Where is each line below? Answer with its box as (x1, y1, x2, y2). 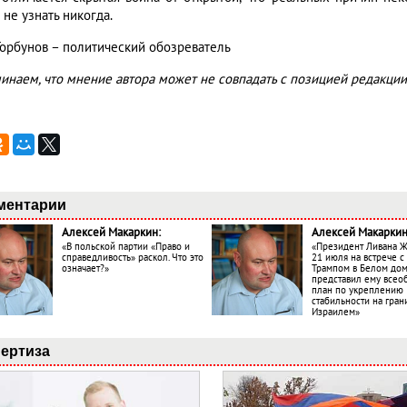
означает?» (62, 263, 109, 275)
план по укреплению (312, 284, 403, 297)
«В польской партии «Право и (62, 241, 190, 253)
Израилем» (312, 306, 360, 319)
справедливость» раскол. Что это (62, 252, 203, 264)
